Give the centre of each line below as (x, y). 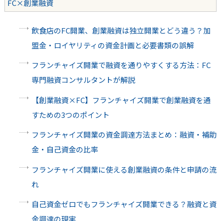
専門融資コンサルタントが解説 (83, 80)
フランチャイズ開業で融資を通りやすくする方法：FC (121, 65)
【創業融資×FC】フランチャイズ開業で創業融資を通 (121, 100)
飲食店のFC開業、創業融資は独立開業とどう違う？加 (121, 30)
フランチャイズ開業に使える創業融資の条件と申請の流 (124, 169)
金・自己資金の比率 (65, 149)
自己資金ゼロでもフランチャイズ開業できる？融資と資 (124, 204)
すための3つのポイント (70, 114)
